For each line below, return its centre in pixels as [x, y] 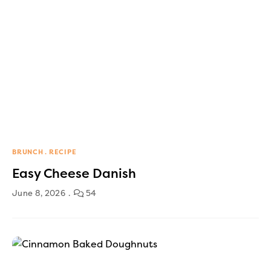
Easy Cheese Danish [74, 173]
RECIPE [63, 152]
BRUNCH [28, 152]
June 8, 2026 [39, 193]
